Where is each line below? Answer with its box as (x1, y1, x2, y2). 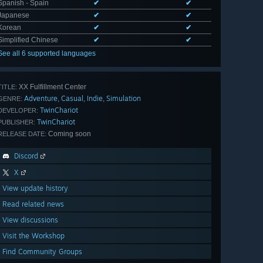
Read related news (2, 199, 64, 208)
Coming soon (46, 129, 91, 138)
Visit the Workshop (2, 231, 65, 240)
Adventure (24, 93, 58, 103)
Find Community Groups (2, 247, 82, 256)
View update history (2, 183, 68, 193)
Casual (61, 93, 83, 103)
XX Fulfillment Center (17, 82, 86, 91)
